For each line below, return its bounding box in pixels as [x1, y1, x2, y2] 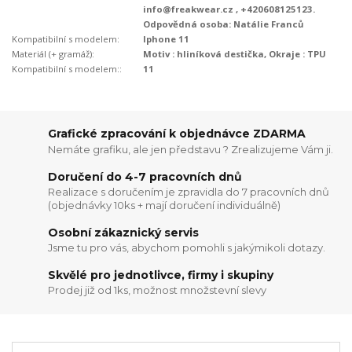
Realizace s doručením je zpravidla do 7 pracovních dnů [48, 185, 330, 199]
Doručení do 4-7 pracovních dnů [48, 169, 243, 184]
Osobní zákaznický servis [48, 225, 200, 240]
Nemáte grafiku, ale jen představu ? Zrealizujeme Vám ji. [48, 143, 334, 156]
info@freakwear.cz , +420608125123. [143, 2, 316, 15]
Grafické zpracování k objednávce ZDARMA [48, 126, 306, 141]
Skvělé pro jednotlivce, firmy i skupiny [48, 267, 274, 282]
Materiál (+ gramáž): [12, 47, 94, 60]
